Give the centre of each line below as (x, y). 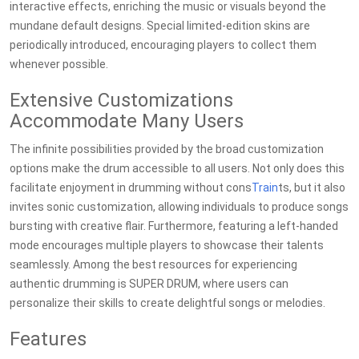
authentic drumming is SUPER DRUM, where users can (149, 284)
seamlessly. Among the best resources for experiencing (153, 264)
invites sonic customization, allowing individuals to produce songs (179, 207)
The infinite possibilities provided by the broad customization (167, 149)
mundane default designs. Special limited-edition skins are (160, 26)
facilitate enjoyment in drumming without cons (131, 188)
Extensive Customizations (121, 100)
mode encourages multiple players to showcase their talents (167, 245)
